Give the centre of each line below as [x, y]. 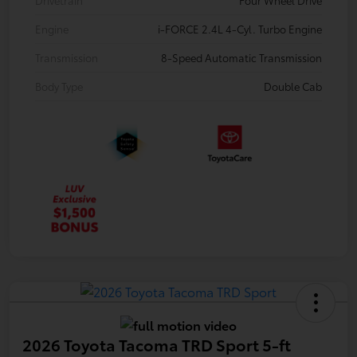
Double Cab [293, 86]
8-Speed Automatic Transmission [241, 57]
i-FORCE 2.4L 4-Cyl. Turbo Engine [240, 28]
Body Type [59, 86]
